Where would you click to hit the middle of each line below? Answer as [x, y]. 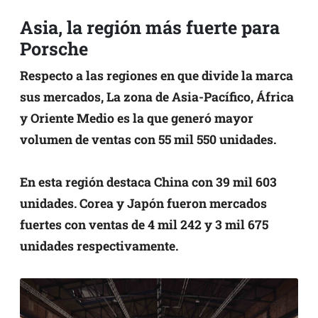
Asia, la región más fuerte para [150, 27]
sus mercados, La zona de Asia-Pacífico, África [157, 97]
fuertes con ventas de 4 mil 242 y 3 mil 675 [144, 224]
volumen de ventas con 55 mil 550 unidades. [148, 139]
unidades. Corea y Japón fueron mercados [143, 203]
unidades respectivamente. [99, 246]
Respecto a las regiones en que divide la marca [157, 75]
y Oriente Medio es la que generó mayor [137, 118]
